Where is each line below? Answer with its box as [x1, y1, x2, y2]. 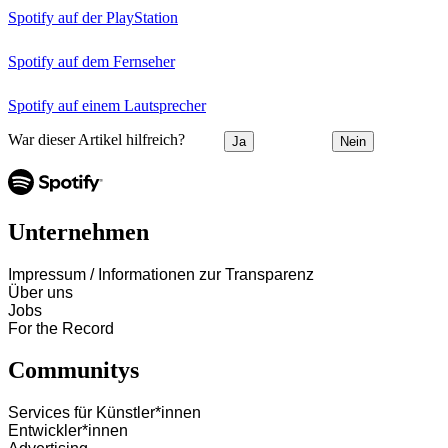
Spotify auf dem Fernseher [8, 52, 175, 70]
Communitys [8, 357, 139, 384]
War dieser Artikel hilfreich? [8, 131, 185, 149]
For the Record [8, 319, 114, 337]
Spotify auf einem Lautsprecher [8, 96, 206, 114]
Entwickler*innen [8, 422, 128, 440]
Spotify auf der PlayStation [8, 8, 178, 26]
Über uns [8, 283, 73, 301]
